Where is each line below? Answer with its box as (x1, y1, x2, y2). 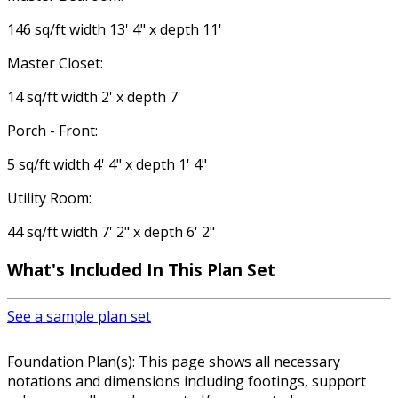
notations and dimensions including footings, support (7, 370, 366, 391)
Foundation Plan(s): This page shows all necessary (7, 351, 340, 371)
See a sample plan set (7, 306, 151, 326)
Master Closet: (7, 53, 103, 74)
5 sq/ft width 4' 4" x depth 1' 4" (7, 155, 207, 175)
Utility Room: (7, 188, 92, 209)
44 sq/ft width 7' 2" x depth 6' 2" (7, 222, 215, 243)
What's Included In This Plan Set (7, 258, 275, 281)
